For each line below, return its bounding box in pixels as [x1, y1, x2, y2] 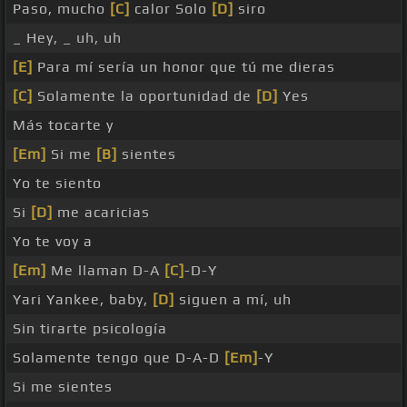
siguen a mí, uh [174, 291, 292, 309]
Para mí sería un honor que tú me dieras [33, 58, 335, 76]
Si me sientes [13, 378, 113, 396]
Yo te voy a [13, 233, 93, 251]
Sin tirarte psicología [13, 320, 167, 338]
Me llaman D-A [46, 262, 164, 280]
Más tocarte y [13, 116, 114, 134]
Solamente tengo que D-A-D [13, 349, 224, 367]
